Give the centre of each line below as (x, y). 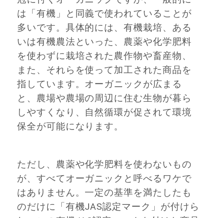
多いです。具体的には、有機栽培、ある (104, 27)
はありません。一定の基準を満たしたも (104, 193)
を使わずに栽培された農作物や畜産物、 (104, 56)
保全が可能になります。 (71, 126)
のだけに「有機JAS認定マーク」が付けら (108, 207)
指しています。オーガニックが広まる (100, 84)
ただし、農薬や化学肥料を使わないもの (104, 165)
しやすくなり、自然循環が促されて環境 (104, 112)
